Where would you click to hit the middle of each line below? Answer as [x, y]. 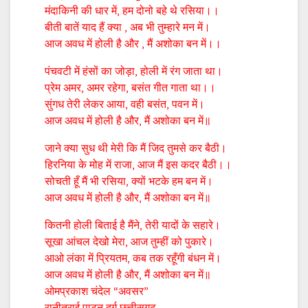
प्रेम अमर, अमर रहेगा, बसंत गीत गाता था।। [130, 88]
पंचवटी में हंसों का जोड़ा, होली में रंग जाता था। [134, 71]
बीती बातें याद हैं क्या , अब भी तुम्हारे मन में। [128, 27]
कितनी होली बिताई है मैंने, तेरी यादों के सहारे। [133, 225]
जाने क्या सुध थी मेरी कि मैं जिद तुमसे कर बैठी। [136, 148]
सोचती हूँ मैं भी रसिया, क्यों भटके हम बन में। [129, 181]
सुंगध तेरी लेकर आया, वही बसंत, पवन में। [125, 104]
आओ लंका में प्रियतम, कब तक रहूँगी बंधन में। [133, 258]
